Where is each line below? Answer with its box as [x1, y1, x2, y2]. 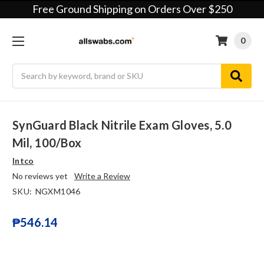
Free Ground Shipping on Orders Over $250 [32, 2, 232, 15]
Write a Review [74, 171, 130, 181]
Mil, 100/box [12, 136, 81, 150]
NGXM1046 [35, 186, 81, 197]
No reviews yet [12, 171, 68, 181]
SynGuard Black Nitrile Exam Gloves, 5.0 [12, 118, 232, 133]
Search [12, 64, 38, 75]
